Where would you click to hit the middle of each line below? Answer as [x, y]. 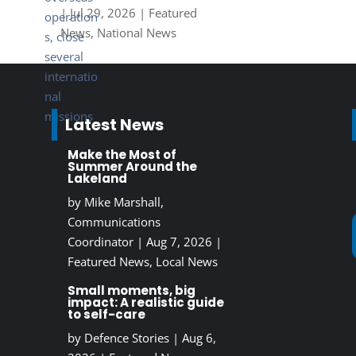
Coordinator [100, 242]
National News [136, 33]
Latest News [114, 125]
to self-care [106, 315]
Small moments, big [131, 291]
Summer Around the [132, 167]
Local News [186, 262]
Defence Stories [126, 338]
